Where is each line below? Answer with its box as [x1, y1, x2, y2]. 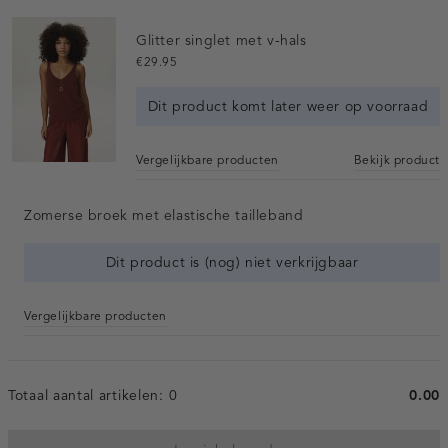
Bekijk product [353, 151, 440, 167]
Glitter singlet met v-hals [136, 31, 307, 49]
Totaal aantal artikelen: [8, 386, 169, 404]
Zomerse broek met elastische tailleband [24, 206, 304, 224]
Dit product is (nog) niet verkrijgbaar [105, 253, 359, 271]
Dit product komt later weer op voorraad [147, 97, 429, 115]
